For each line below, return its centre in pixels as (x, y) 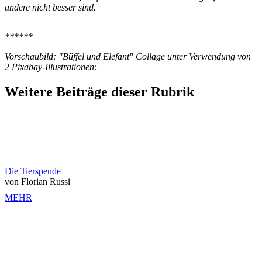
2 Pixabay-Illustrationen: (51, 67)
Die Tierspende (33, 171)
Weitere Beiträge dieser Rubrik (99, 92)
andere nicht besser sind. (50, 7)
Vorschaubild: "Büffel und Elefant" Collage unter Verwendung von (128, 56)
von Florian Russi (37, 181)
